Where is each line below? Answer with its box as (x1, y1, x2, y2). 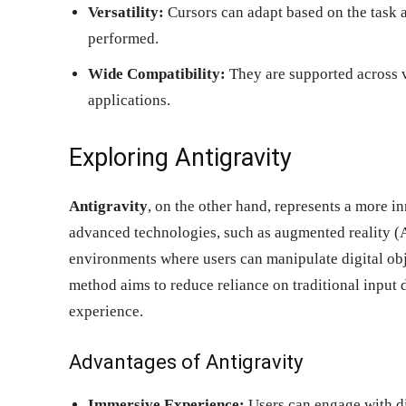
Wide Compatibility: (88, 64, 226, 82)
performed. (88, 29, 159, 47)
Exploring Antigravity (69, 142, 292, 172)
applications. (88, 91, 170, 109)
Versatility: (88, 3, 164, 21)
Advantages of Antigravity (69, 350, 303, 373)
